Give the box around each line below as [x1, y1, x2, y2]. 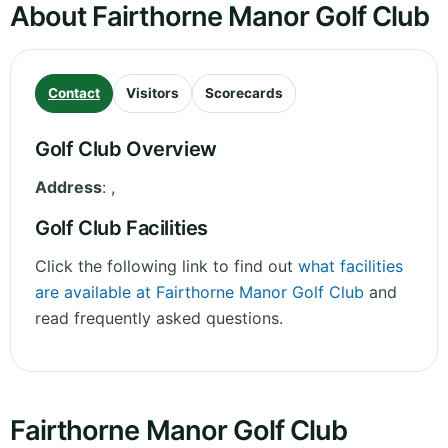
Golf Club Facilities [35, 216, 208, 241]
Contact [48, 85, 100, 102]
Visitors [126, 85, 179, 102]
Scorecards [205, 85, 283, 102]
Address [35, 177, 102, 198]
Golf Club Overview [35, 137, 217, 162]
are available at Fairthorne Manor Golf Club [35, 282, 364, 303]
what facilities [298, 256, 403, 277]
